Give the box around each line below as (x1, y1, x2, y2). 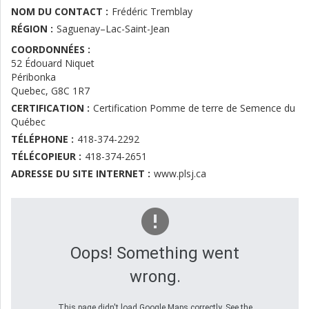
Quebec (11, 84, 46, 98)
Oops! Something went (70, 243, 239, 263)
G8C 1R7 (51, 84, 90, 98)
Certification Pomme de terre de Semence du (93, 101, 295, 115)
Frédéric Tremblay (112, 5, 192, 19)
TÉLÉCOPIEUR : (11, 150, 81, 163)
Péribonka (11, 70, 56, 84)
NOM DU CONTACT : (11, 5, 108, 19)
